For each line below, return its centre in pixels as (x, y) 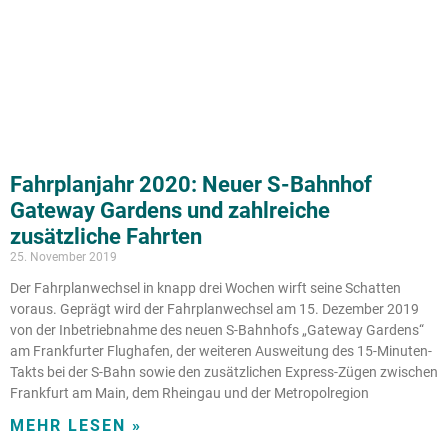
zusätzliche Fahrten (106, 237)
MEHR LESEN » (76, 426)
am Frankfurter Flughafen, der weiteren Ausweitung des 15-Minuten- (221, 351)
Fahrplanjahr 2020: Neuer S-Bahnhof (191, 185)
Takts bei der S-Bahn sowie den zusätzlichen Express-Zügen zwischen (224, 372)
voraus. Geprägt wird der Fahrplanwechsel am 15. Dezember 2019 (214, 309)
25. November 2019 (63, 257)
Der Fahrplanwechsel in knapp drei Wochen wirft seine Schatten (205, 288)
